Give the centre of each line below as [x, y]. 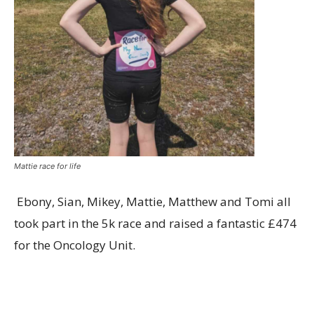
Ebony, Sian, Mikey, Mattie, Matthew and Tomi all [154, 202]
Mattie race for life [47, 166]
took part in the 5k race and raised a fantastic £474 [155, 224]
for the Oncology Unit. [75, 245]
